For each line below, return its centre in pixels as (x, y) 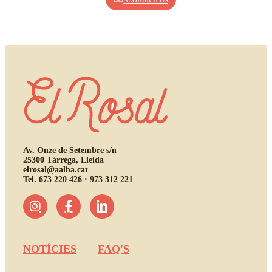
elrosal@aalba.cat (56, 170)
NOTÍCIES (50, 249)
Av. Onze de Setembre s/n (70, 151)
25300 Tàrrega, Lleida (63, 160)
